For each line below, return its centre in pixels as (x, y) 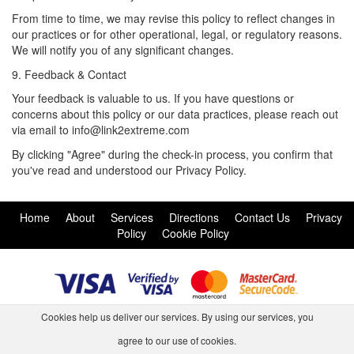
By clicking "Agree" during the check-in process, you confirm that (172, 154)
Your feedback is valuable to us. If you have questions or (153, 98)
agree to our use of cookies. (177, 340)
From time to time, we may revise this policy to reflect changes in (173, 18)
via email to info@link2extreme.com (101, 130)
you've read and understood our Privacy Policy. (129, 169)
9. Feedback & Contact (69, 74)
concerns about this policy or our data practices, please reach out (175, 114)
